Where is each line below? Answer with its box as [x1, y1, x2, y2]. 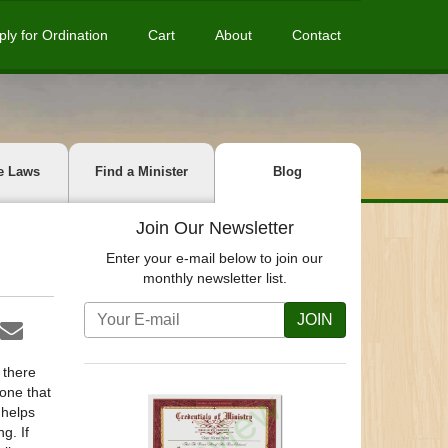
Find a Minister [94, 164, 188, 179]
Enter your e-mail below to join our [106, 250, 324, 266]
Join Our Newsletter [135, 217, 294, 238]
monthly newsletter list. [142, 270, 287, 286]
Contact [292, 27, 341, 43]
